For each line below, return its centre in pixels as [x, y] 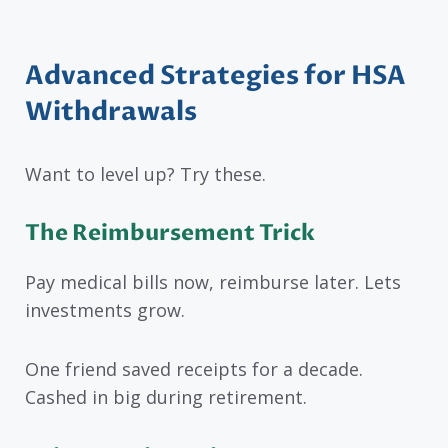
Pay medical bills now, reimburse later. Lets [213, 282]
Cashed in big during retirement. [166, 397]
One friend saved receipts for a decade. [194, 369]
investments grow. [105, 310]
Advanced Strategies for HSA [215, 75]
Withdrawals [111, 111]
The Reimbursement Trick [170, 233]
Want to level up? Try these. [145, 173]
